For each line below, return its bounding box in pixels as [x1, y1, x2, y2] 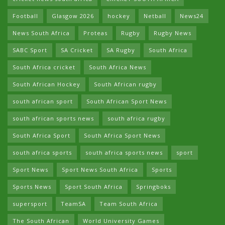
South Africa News [89, 63, 146, 71]
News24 [180, 12, 203, 20]
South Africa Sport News [84, 132, 160, 140]
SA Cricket [61, 46, 93, 54]
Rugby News [154, 29, 191, 37]
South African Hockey [13, 80, 80, 88]
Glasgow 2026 [52, 12, 94, 20]
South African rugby [94, 80, 157, 88]
